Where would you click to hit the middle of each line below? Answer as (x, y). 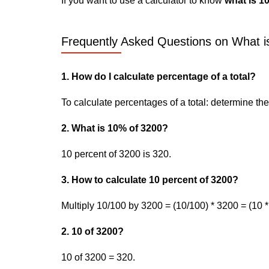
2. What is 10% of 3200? (115, 128)
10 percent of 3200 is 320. (116, 154)
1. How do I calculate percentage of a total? (159, 77)
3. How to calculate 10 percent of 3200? (150, 180)
